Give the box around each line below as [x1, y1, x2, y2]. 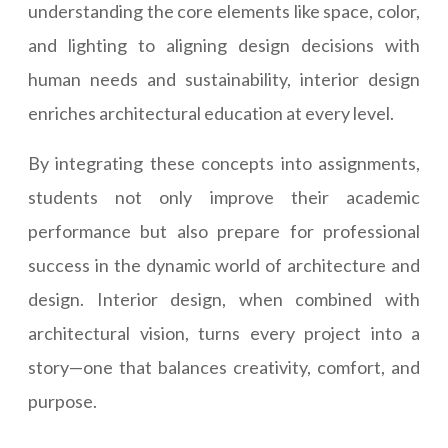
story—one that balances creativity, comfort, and [28, 356, 420, 378]
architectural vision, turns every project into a [28, 322, 420, 344]
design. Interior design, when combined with [28, 288, 420, 310]
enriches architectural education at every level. [28, 102, 394, 124]
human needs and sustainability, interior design [28, 68, 420, 90]
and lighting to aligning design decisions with [28, 34, 420, 56]
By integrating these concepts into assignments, [28, 152, 420, 174]
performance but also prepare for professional [28, 220, 420, 242]
